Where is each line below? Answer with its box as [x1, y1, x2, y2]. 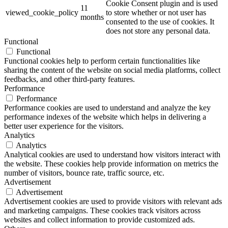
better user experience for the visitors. [4, 121, 124, 130]
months [80, 12, 104, 21]
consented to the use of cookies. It [106, 17, 214, 26]
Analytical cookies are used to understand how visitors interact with [4, 150, 220, 159]
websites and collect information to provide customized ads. [4, 215, 195, 224]
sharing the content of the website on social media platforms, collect [4, 65, 220, 74]
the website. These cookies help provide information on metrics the [4, 159, 218, 168]
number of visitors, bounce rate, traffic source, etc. [4, 168, 164, 177]
